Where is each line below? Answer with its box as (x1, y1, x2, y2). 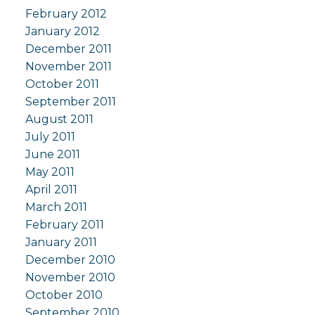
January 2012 (25, 25, 100, 39)
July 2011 (25, 130, 75, 144)
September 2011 (25, 95, 116, 109)
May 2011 (25, 165, 75, 179)
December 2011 (25, 42, 112, 56)
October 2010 (25, 288, 103, 302)
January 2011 (25, 236, 97, 250)
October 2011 (25, 77, 99, 91)
